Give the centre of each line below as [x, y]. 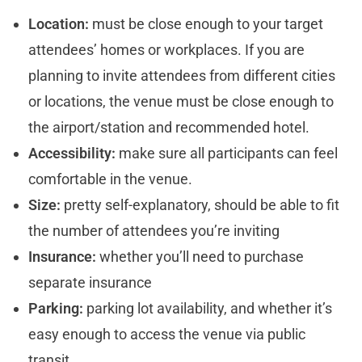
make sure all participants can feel [228, 153]
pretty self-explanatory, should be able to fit [202, 204]
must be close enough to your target [208, 23]
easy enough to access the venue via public [167, 334]
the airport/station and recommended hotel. [170, 127]
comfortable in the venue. [112, 179]
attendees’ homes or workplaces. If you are [166, 49]
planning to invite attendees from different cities [182, 75]
